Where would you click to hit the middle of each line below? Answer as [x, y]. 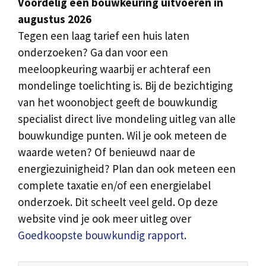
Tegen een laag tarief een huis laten [104, 35]
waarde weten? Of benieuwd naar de [107, 152]
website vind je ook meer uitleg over [104, 218]
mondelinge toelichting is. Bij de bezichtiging [125, 85]
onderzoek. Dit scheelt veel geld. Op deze [118, 202]
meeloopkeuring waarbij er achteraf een [114, 69]
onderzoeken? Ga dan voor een [93, 52]
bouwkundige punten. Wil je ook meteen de [122, 135]
